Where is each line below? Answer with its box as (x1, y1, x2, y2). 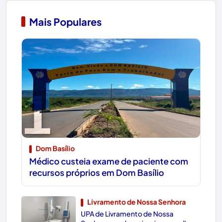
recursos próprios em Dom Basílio (29, 166, 164, 178)
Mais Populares (29, 15, 102, 28)
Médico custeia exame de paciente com (29, 155, 188, 166)
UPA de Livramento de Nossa (81, 209, 173, 218)
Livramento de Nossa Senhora (87, 197, 186, 206)
